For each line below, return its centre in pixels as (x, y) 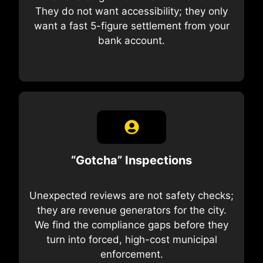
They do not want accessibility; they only (131, 11)
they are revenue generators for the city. (131, 210)
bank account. (131, 40)
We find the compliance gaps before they (131, 225)
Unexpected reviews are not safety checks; (131, 196)
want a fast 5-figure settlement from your (131, 26)
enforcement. (131, 254)
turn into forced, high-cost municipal (131, 240)
